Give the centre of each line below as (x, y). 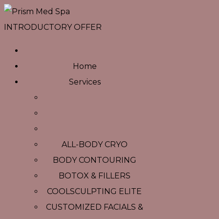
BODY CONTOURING (94, 160)
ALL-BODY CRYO (94, 144)
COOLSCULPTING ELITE (94, 191)
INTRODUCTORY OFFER (53, 27)
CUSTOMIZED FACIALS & (94, 207)
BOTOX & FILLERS (94, 176)
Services (85, 82)
